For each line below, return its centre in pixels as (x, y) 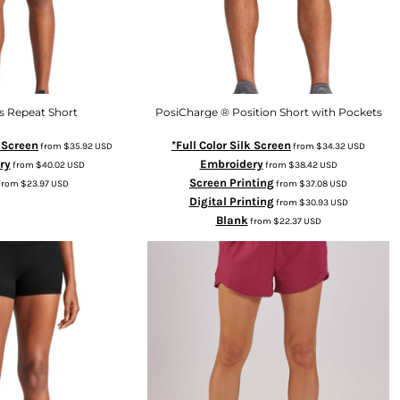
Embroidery (231, 163)
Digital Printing (231, 201)
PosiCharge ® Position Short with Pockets (268, 112)
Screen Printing (232, 182)
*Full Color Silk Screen (231, 145)
